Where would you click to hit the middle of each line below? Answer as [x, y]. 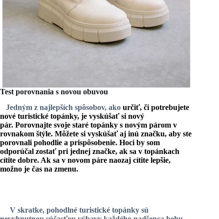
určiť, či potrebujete [156, 108]
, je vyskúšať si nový [111, 116]
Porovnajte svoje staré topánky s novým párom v [96, 125]
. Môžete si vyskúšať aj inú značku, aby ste [121, 134]
